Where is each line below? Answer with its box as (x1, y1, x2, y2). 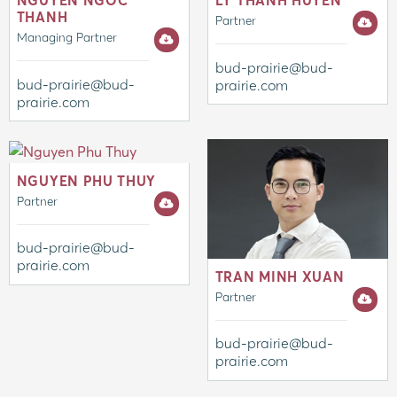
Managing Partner (16, 30, 117, 46)
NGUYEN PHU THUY (16, 172, 156, 190)
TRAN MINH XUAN (214, 268, 345, 285)
